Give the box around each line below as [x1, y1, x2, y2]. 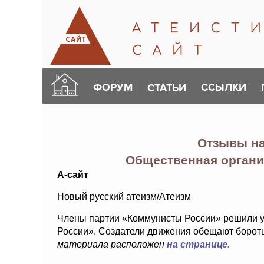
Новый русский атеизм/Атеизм [57, 192, 191, 202]
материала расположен [57, 239, 167, 249]
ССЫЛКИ [201, 81, 246, 94]
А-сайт [57, 170, 88, 180]
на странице [167, 239, 227, 249]
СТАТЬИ [147, 81, 186, 94]
